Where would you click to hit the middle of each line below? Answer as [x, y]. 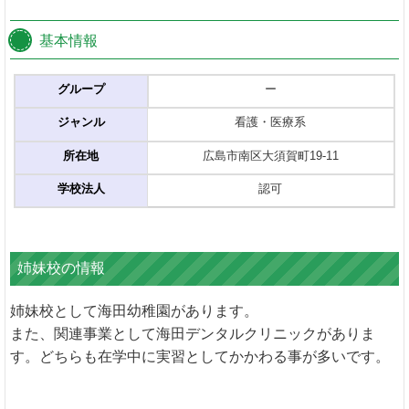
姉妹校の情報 [61, 268]
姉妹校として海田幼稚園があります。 [134, 311]
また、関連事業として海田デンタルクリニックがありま [193, 334]
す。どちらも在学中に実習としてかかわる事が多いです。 [200, 357]
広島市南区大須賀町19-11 [270, 155]
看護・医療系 [271, 122]
